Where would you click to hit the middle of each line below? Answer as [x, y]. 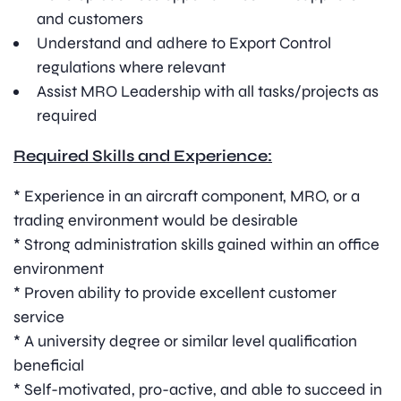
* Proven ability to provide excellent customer [175, 293]
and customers [90, 19]
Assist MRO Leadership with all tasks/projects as [208, 92]
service [39, 317]
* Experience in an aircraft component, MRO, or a [187, 196]
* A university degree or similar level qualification [185, 341]
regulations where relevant [131, 68]
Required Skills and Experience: [143, 156]
